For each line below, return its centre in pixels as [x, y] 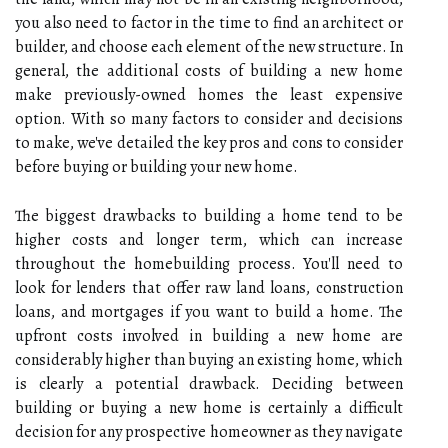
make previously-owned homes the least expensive [209, 94]
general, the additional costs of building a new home [209, 70]
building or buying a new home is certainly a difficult [209, 407]
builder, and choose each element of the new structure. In [209, 46]
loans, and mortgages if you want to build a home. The [209, 311]
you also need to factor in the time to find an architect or [209, 22]
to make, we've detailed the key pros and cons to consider [209, 142]
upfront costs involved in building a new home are [209, 335]
